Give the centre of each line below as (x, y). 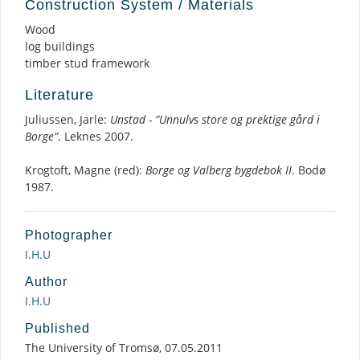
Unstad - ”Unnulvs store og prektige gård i (215, 119)
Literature (59, 95)
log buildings (60, 46)
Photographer (69, 235)
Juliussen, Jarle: (67, 119)
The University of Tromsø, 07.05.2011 (124, 348)
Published (57, 328)
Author (46, 282)
